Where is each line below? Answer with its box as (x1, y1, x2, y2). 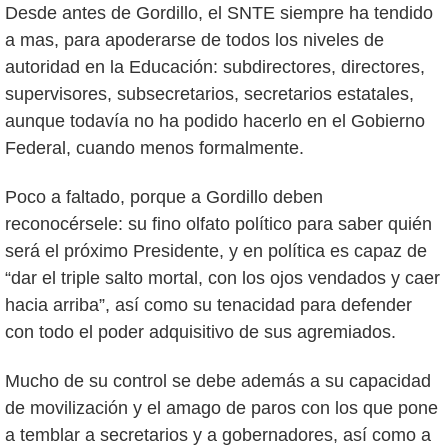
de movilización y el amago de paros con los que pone (5, 398, 438, 419)
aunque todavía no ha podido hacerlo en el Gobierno (5, 111, 425, 132)
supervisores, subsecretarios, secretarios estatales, (5, 84, 414, 105)
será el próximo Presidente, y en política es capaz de (5, 241, 427, 262)
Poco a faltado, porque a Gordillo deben (5, 187, 323, 208)
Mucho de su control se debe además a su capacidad (5, 371, 431, 392)
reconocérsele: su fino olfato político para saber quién (5, 214, 432, 235)
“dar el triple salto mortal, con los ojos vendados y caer (5, 268, 440, 289)
